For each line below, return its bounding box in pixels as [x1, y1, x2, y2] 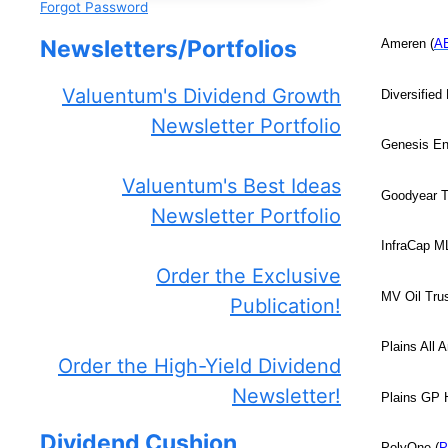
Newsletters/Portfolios [40, 35, 297, 64]
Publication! [230, 294, 341, 319]
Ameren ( [381, 36, 434, 52]
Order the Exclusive [156, 264, 341, 289]
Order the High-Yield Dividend [58, 354, 341, 379]
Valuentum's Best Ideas [122, 174, 341, 199]
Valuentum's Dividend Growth [62, 84, 341, 109]
